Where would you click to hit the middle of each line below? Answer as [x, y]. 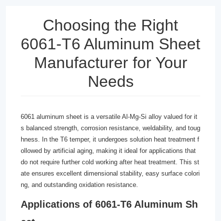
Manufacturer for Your [110, 63]
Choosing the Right [110, 25]
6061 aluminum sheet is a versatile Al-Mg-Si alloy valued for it [109, 117]
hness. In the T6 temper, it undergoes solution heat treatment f [110, 139]
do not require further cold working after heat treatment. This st [110, 162]
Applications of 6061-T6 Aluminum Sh [109, 204]
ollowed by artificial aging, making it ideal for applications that [108, 151]
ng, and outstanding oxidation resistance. [79, 185]
